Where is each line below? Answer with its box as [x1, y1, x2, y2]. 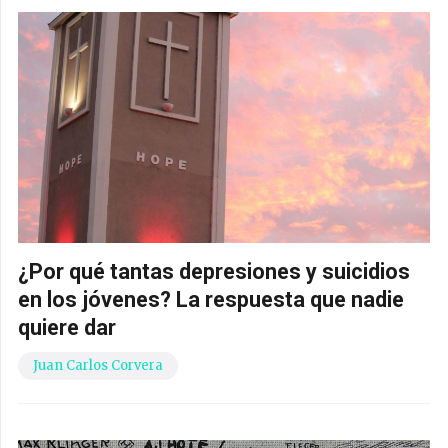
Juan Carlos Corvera [33, 356, 163, 374]
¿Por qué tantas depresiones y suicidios [18, 258, 410, 284]
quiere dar [18, 314, 116, 340]
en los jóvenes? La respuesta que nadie [18, 286, 404, 312]
